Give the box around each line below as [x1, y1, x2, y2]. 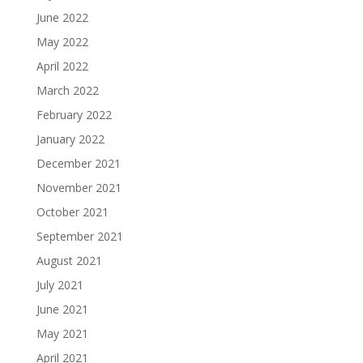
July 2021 [36, 276, 83, 293]
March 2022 [36, 82, 99, 98]
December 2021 [36, 155, 121, 171]
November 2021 [36, 179, 122, 195]
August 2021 [36, 252, 102, 268]
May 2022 [36, 33, 88, 49]
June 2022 [36, 9, 88, 25]
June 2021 [36, 301, 88, 317]
